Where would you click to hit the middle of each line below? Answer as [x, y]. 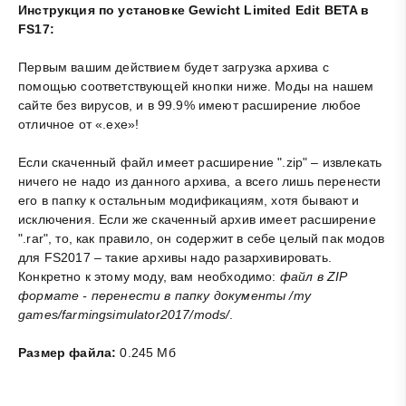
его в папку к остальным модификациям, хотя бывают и [189, 201]
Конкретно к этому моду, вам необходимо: [149, 277]
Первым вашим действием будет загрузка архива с [174, 68]
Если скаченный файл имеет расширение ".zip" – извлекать [200, 163]
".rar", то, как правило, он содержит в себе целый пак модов [201, 239]
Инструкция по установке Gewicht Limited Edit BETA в [194, 10]
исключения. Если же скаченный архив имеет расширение [197, 220]
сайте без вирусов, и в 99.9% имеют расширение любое [190, 106]
